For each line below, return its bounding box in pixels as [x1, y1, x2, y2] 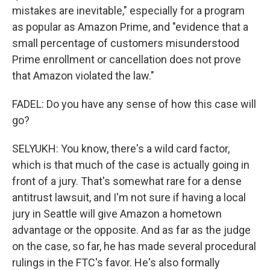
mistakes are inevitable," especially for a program [12, 4, 245, 17]
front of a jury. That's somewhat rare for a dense [12, 174, 242, 187]
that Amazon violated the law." [12, 69, 154, 82]
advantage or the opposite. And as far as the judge [12, 223, 251, 236]
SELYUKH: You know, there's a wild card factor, [12, 142, 230, 155]
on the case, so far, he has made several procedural [12, 239, 256, 253]
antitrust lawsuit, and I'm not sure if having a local [12, 190, 246, 204]
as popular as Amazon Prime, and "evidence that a [12, 20, 248, 33]
